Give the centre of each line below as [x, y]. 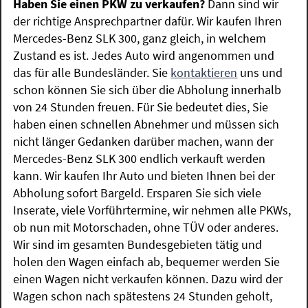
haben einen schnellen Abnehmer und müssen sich [146, 124]
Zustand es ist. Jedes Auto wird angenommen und [144, 56]
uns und [260, 73]
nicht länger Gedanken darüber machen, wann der [144, 142]
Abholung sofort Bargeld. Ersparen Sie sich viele [137, 193]
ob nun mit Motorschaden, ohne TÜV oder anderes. [146, 228]
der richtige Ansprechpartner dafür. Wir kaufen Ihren [148, 21]
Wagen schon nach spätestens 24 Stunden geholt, [143, 296]
